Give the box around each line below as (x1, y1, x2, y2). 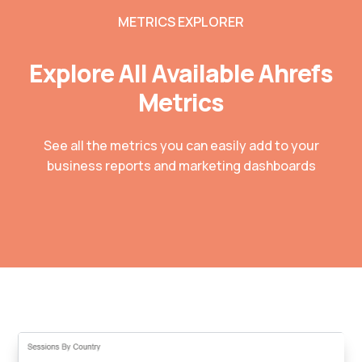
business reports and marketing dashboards (46, 156, 316, 175)
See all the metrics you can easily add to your (43, 136, 319, 154)
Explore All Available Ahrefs (29, 56, 333, 90)
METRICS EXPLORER (118, 12, 244, 31)
